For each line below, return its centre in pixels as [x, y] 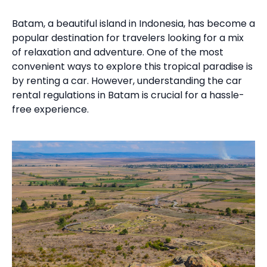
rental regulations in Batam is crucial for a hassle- [128, 95]
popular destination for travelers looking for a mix [128, 38]
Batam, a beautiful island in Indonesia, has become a [133, 24]
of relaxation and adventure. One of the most [118, 52]
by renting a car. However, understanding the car [127, 81]
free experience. [50, 109]
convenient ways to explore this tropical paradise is [132, 66]
